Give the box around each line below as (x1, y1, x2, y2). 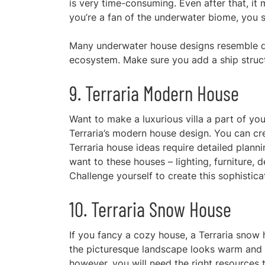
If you (69, 229, 95, 241)
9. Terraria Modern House (69, 81, 239, 105)
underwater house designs (96, 40, 214, 51)
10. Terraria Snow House (69, 197, 231, 221)
